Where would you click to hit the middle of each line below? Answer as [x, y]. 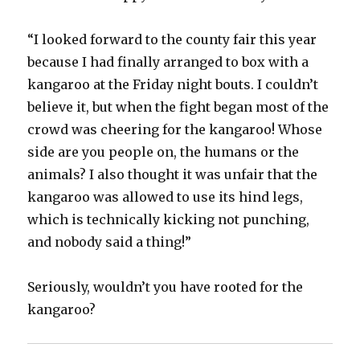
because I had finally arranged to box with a [168, 62]
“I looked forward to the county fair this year [172, 39]
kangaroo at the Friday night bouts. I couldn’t [173, 84]
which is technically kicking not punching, [169, 219]
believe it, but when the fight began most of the [178, 107]
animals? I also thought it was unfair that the [173, 174]
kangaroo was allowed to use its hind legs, [166, 197]
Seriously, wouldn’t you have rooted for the [166, 287]
